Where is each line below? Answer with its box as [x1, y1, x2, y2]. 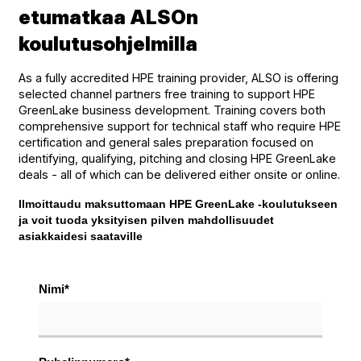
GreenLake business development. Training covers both [19, 103, 326, 118]
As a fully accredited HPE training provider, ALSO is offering [19, 71, 338, 85]
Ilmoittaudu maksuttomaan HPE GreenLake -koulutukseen [19, 197, 338, 211]
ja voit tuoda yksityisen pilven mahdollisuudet [19, 214, 274, 227]
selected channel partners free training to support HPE [19, 87, 315, 102]
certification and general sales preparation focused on [19, 135, 313, 150]
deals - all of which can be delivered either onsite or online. [19, 168, 340, 182]
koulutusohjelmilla [19, 32, 197, 56]
